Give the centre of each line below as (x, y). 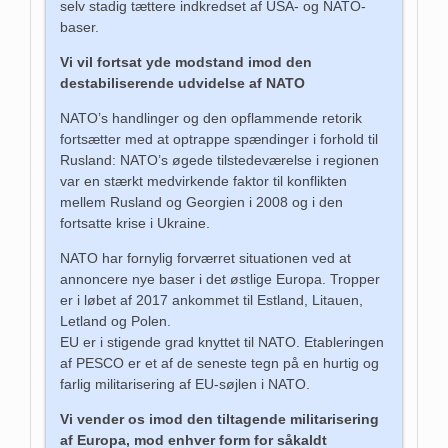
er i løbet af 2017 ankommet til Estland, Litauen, (212, 299)
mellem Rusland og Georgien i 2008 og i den (202, 201)
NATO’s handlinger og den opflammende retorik (211, 117)
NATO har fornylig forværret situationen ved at (206, 257)
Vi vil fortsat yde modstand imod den (186, 61)
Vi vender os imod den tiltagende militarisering (220, 418)
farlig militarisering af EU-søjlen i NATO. (185, 383)
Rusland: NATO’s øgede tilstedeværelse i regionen (220, 159)
